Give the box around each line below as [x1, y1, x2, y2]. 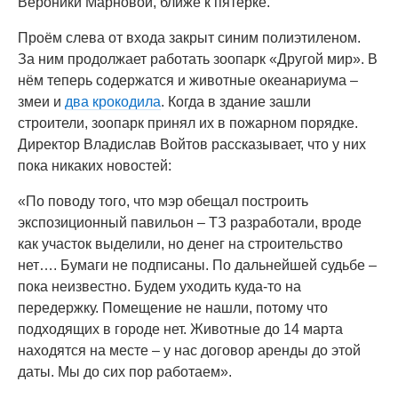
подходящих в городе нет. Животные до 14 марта [18, 322, 343, 337]
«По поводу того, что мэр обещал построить [18, 194, 308, 209]
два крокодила [65, 94, 161, 109]
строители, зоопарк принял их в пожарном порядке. [18, 115, 358, 131]
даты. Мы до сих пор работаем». [18, 364, 232, 379]
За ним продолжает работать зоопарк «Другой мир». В [18, 52, 378, 67]
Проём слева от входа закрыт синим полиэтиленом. [18, 30, 361, 45]
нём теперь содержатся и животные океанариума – [18, 73, 358, 88]
